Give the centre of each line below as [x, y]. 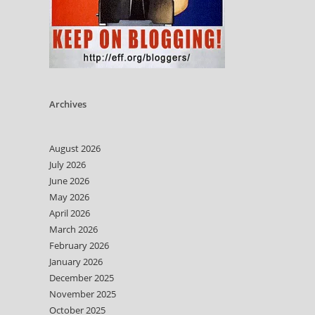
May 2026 [69, 197]
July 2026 [67, 165]
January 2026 [76, 262]
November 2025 [83, 294]
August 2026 [75, 148]
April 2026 [70, 213]
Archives [68, 104]
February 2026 [79, 245]
